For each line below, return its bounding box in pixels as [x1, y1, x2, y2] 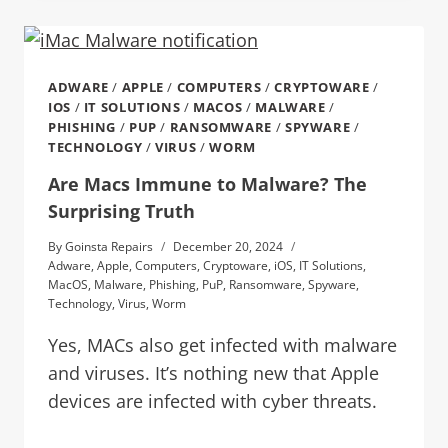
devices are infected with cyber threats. [48, 388, 377, 413]
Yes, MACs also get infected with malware [48, 332, 397, 357]
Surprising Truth [48, 198, 195, 223]
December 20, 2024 [173, 237, 284, 255]
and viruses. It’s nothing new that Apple [48, 360, 379, 385]
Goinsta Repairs [65, 237, 154, 255]
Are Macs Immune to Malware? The [48, 171, 367, 196]
